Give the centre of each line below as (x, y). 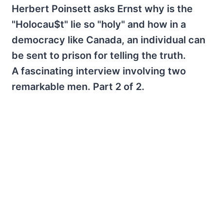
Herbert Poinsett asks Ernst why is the (102, 9)
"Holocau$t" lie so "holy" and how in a (99, 24)
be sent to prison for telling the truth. (99, 55)
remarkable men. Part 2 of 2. (78, 87)
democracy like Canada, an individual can (109, 40)
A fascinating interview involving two (99, 71)
